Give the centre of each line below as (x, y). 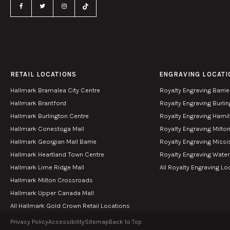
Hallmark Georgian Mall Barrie (53, 142)
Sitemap (97, 222)
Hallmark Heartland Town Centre (57, 155)
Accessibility (66, 222)
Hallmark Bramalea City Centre (55, 90)
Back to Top (125, 222)
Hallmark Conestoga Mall (47, 129)
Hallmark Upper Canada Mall (52, 193)
